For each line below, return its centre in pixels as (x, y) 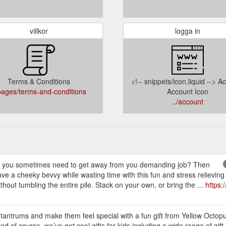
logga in (187, 31)
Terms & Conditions (39, 81)
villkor (39, 31)
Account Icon (187, 91)
